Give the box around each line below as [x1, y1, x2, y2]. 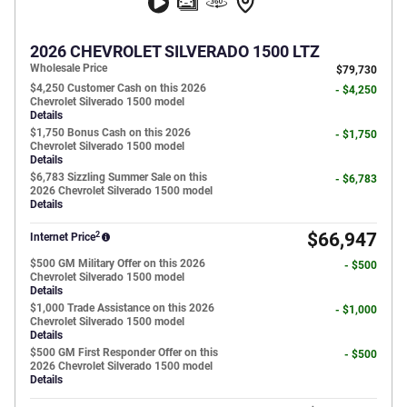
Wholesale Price [30, 62, 107, 75]
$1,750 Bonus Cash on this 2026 [30, 126, 191, 140]
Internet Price [30, 231, 95, 244]
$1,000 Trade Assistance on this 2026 [30, 302, 214, 315]
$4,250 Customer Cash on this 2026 [30, 82, 206, 95]
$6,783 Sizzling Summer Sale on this [30, 171, 207, 184]
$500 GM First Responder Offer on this [30, 346, 218, 360]
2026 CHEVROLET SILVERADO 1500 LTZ [30, 43, 320, 62]
